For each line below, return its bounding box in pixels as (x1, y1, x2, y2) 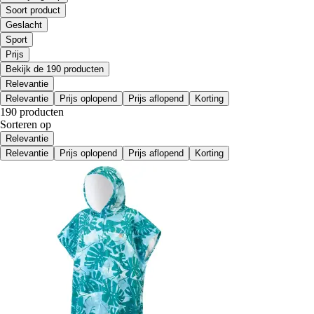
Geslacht (6, 19, 42, 30)
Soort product (6, 4, 60, 15)
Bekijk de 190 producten (6, 63, 104, 74)
